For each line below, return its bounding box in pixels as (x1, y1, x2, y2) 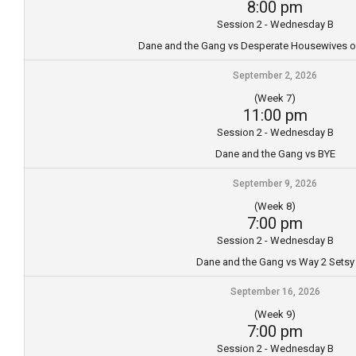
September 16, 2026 (230, 285, 320, 297)
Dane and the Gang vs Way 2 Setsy (195, 255, 354, 268)
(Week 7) (254, 91, 296, 104)
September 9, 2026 (233, 177, 317, 189)
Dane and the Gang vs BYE (215, 147, 335, 160)
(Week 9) (254, 308, 296, 320)
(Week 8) (254, 199, 296, 212)
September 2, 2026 (233, 69, 317, 81)
